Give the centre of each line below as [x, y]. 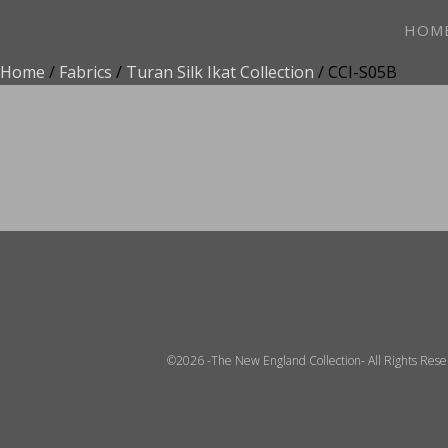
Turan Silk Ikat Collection [220, 72]
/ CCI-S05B [355, 72]
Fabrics [85, 72]
